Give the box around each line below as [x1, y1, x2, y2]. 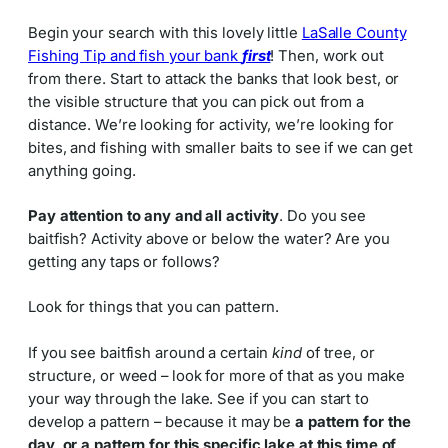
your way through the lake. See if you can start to [28, 389, 369, 408]
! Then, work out [270, 46, 384, 65]
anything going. [28, 161, 136, 180]
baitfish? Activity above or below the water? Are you [28, 229, 390, 248]
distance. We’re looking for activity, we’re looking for [28, 115, 394, 134]
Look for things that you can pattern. [28, 298, 280, 317]
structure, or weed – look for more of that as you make [28, 366, 405, 385]
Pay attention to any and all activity [28, 206, 280, 225]
